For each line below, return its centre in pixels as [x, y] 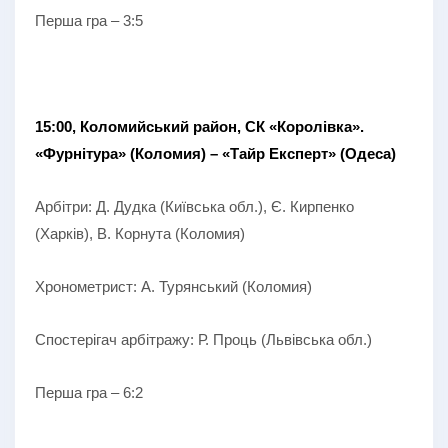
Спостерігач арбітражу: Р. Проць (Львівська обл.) [203, 339]
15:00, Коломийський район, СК [150, 126]
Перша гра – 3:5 [89, 20]
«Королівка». [316, 126]
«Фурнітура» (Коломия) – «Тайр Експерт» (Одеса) [215, 153]
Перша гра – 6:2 [89, 392]
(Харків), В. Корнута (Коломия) [140, 233]
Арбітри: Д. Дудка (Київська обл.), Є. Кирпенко [194, 206]
